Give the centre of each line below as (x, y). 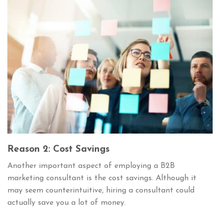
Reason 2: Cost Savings (58, 149)
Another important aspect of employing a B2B (91, 166)
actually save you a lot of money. (67, 203)
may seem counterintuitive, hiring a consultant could (101, 191)
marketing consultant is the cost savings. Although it (102, 179)
